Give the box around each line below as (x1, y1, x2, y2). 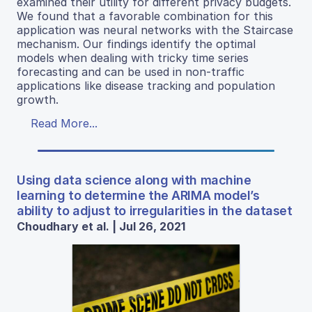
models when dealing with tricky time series (17, 51, 249, 65)
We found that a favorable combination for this (17, 9, 273, 24)
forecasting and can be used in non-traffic (17, 65, 244, 79)
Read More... (31, 116, 97, 131)
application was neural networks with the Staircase (17, 23, 293, 38)
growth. (17, 93, 58, 107)
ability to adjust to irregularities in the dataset (17, 203, 292, 219)
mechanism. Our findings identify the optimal (17, 37, 256, 52)
